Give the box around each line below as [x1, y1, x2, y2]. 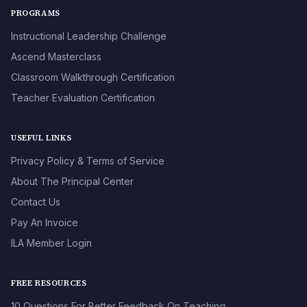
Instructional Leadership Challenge [11, 30, 167, 42]
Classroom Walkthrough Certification [11, 71, 175, 84]
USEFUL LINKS [11, 132, 72, 144]
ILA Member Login [11, 237, 92, 249]
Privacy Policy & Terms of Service [11, 155, 164, 167]
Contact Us [11, 196, 60, 208]
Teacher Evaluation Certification [11, 92, 155, 104]
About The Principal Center [11, 175, 134, 188]
